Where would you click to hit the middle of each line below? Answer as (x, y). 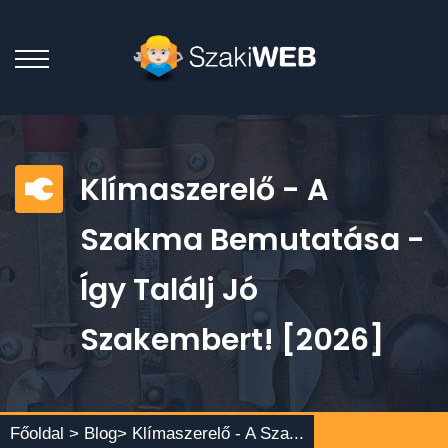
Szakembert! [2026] (232, 340)
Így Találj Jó (169, 290)
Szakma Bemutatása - (252, 240)
